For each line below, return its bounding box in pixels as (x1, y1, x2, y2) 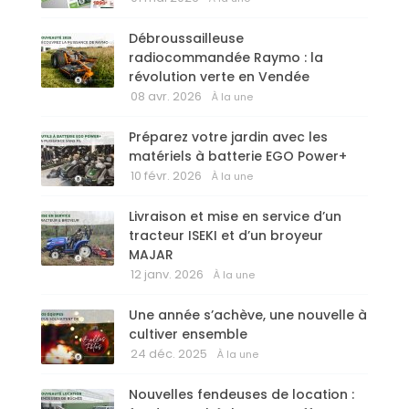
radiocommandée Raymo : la (129, 48, 323, 68)
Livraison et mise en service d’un (129, 207, 341, 226)
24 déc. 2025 (131, 345, 207, 363)
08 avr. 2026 (131, 88, 202, 106)
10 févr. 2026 (131, 167, 202, 185)
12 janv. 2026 (131, 266, 204, 284)
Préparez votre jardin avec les (129, 128, 328, 147)
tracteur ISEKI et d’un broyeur (129, 226, 323, 246)
